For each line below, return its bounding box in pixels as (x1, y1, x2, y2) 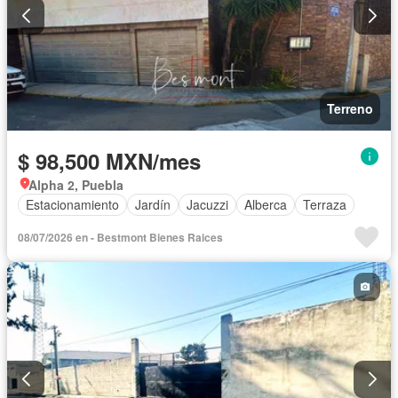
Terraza (303, 195, 346, 214)
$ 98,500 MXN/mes (18, 145, 201, 176)
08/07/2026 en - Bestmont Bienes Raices (18, 228, 223, 245)
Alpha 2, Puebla (28, 175, 123, 194)
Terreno (327, 99, 373, 117)
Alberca (244, 195, 287, 214)
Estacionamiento (26, 195, 119, 214)
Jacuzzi (187, 195, 228, 214)
